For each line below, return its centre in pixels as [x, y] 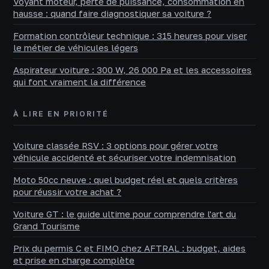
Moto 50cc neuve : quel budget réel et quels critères [125, 180]
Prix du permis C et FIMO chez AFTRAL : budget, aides [129, 248]
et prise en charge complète [74, 260]
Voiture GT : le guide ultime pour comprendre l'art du [125, 214]
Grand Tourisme [47, 226]
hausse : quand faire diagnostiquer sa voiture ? [112, 14]
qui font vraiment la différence [80, 82]
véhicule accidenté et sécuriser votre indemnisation [125, 158]
